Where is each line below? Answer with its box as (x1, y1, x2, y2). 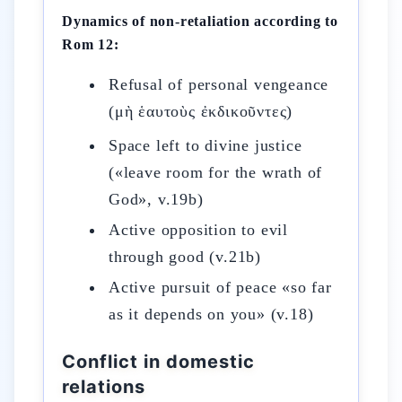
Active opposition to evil (109, 221, 289, 239)
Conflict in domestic (62, 351, 255, 372)
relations (62, 376, 145, 398)
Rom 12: (62, 37, 119, 52)
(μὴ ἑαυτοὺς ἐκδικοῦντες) (109, 102, 293, 120)
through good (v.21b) (109, 248, 262, 266)
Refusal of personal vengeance (109, 75, 329, 93)
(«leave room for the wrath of (109, 163, 323, 181)
